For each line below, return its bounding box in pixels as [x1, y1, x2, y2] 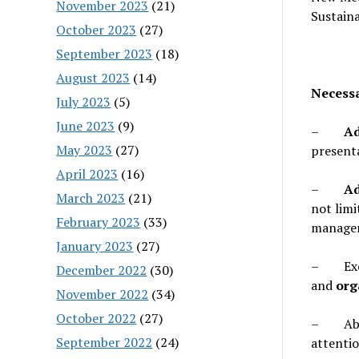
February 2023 [56, 212, 141, 231]
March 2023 [56, 188, 126, 207]
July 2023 [56, 92, 111, 111]
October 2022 [56, 309, 137, 327]
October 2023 [56, 20, 137, 38]
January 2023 [56, 236, 134, 255]
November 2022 [56, 284, 149, 303]
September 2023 [56, 44, 153, 63]
